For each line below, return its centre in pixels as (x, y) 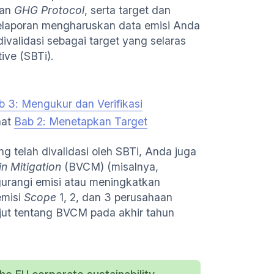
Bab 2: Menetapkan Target (81, 121)
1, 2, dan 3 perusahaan (114, 197)
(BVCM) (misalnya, (111, 167)
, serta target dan (128, 10)
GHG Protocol (48, 10)
